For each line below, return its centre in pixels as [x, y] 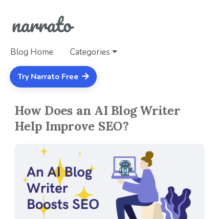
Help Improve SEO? [72, 126]
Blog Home [32, 52]
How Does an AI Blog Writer [98, 110]
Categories [90, 52]
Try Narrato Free [49, 77]
